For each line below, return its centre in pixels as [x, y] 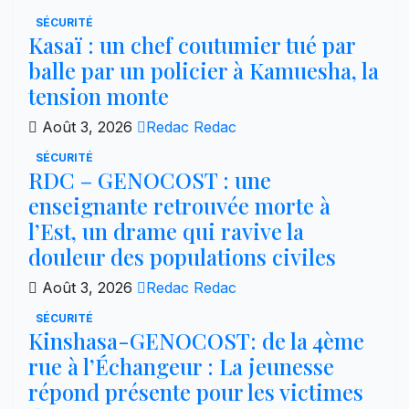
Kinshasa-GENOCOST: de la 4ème [196, 340]
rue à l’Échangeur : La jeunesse [181, 366]
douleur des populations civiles [182, 256]
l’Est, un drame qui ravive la [166, 231]
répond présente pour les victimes [196, 391]
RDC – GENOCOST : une [150, 179]
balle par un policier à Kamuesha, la [204, 70]
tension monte [99, 95]
